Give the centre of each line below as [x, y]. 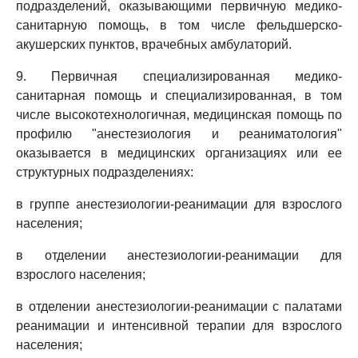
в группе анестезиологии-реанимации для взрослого [179, 204]
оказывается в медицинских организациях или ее [179, 153]
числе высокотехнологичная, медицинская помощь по [179, 115]
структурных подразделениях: [105, 172]
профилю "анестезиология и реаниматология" [179, 134]
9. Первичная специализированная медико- [179, 76]
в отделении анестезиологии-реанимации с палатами [179, 306]
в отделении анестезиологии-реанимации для [179, 255]
